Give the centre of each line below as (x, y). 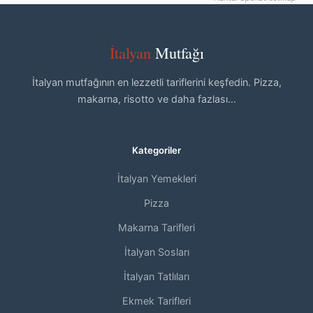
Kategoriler (156, 150)
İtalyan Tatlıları (156, 276)
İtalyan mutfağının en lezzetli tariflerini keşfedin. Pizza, (156, 82)
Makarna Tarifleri (156, 227)
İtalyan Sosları (156, 252)
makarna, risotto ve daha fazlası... (156, 99)
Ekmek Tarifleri (156, 301)
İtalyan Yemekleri (156, 179)
